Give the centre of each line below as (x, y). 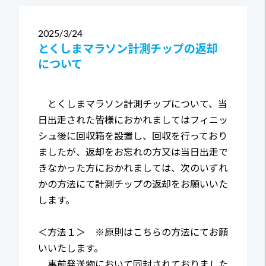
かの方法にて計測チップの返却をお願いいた (133, 184)
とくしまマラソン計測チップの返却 (128, 49)
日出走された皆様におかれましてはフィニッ (133, 120)
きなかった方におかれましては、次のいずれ (133, 168)
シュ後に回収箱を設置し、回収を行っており (133, 136)
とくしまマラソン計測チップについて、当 (133, 104)
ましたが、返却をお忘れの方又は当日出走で (133, 152)
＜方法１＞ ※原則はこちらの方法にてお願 (133, 232)
